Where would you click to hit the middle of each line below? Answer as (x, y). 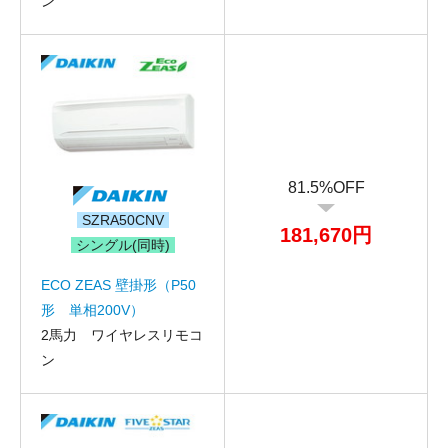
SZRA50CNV (122, 219)
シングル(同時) (122, 244)
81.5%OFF (326, 187)
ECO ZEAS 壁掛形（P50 (118, 284)
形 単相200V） (92, 309)
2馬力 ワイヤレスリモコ (122, 334)
